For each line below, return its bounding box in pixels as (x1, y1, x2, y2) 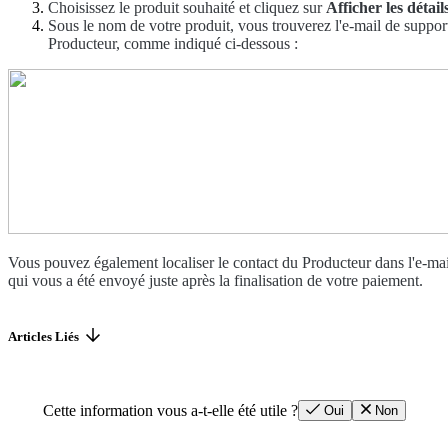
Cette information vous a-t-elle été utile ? (42, 401, 298, 419)
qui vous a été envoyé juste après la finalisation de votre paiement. (8, 272, 423, 290)
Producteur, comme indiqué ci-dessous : (48, 35, 298, 53)
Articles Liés (8, 328, 79, 344)
